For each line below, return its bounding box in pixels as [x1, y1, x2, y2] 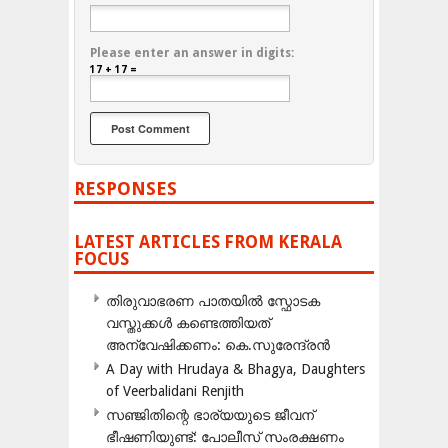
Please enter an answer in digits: [90, 46, 294, 61]
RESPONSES [74, 178, 177, 200]
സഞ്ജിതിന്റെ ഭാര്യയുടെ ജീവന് [106, 407, 314, 424]
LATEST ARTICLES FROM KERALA [74, 232, 342, 253]
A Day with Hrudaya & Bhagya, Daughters [106, 361, 365, 378]
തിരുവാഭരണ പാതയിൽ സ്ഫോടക [106, 293, 320, 310]
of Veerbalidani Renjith [106, 383, 244, 400]
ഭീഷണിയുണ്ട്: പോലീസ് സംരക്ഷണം [106, 429, 344, 446]
